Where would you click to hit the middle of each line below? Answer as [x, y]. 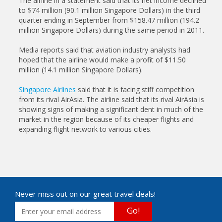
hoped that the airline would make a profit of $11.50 [102, 60]
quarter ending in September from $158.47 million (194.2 [109, 20]
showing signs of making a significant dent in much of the [111, 109]
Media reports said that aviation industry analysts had [105, 50]
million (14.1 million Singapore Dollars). [81, 70]
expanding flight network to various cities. [85, 129]
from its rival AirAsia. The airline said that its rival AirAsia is [111, 99]
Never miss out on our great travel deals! [85, 194]
